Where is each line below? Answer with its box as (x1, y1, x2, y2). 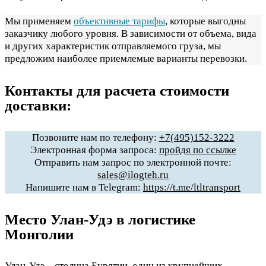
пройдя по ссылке (159, 144, 236, 156)
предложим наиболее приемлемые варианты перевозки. (5, 53, 247, 65)
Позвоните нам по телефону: (31, 131, 159, 143)
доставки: (5, 97, 71, 114)
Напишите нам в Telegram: (26, 181, 143, 193)
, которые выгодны (165, 15, 246, 27)
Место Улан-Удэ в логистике (5, 211, 195, 227)
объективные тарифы (74, 15, 165, 27)
